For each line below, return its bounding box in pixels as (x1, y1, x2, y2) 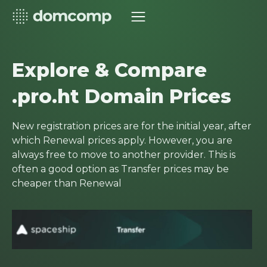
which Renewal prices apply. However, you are (12, 135, 232, 146)
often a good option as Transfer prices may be (12, 163, 229, 175)
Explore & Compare (12, 58, 207, 82)
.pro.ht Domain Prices (12, 85, 231, 108)
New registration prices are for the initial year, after (12, 120, 252, 132)
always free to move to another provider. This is (12, 149, 235, 160)
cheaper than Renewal (12, 178, 122, 189)
